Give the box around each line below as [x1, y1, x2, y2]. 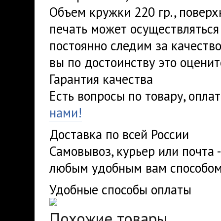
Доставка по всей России [49, 126, 189, 143]
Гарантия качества [49, 71, 153, 87]
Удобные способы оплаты [49, 181, 191, 198]
